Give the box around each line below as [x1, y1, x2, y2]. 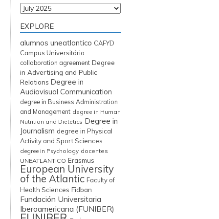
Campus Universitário [20, 49, 85, 57]
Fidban [71, 185, 92, 194]
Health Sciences [20, 186, 69, 194]
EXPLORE [20, 22, 54, 31]
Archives [20, 3, 46, 12]
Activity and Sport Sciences [20, 137, 103, 145]
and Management [20, 108, 70, 115]
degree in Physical [57, 127, 112, 135]
